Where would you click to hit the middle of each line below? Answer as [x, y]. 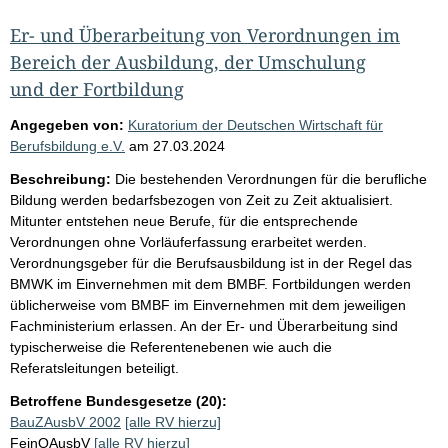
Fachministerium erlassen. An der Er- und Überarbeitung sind [204, 325]
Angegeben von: [67, 124]
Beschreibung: [60, 178]
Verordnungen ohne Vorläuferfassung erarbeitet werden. [188, 241]
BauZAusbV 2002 [65, 421]
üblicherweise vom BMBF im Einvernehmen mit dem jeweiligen [208, 304]
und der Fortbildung [97, 88]
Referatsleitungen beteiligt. [94, 367]
